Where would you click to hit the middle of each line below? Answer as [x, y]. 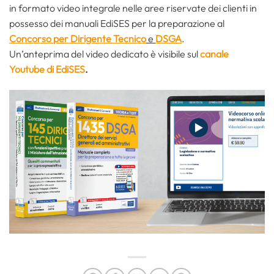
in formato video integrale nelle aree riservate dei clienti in [133, 8]
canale [214, 54]
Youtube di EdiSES [47, 69]
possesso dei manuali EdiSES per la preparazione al [117, 23]
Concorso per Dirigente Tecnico [78, 38]
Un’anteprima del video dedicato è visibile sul [105, 54]
